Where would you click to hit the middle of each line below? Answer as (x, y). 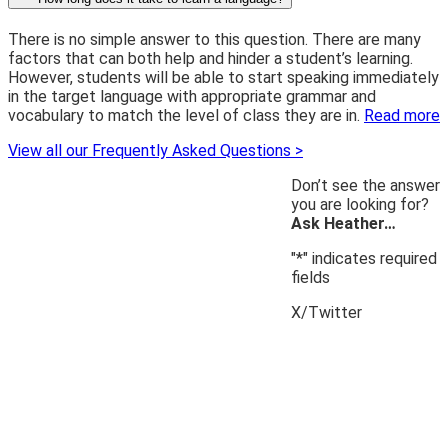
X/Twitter (326, 313)
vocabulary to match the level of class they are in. (186, 116)
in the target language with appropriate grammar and (192, 97)
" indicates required (370, 259)
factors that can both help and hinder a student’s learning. (210, 59)
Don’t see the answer (365, 186)
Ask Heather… (343, 224)
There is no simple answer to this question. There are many (214, 40)
